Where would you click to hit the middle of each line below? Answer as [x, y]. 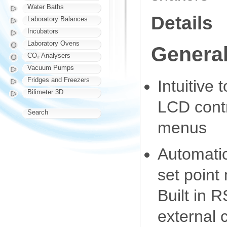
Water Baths [46, 7]
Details [182, 23]
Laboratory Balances [58, 19]
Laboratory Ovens [53, 43]
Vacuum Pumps [51, 68]
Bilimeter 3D [45, 92]
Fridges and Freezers [59, 80]
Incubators [43, 31]
